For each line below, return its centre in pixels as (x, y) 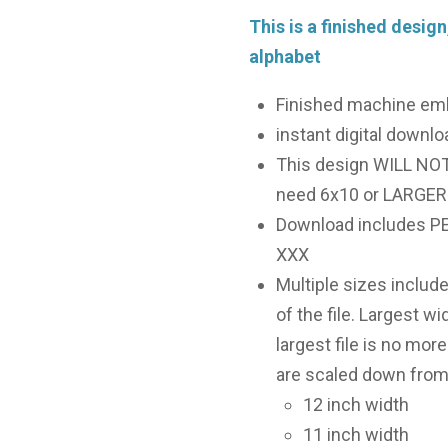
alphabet (285, 57)
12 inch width (356, 405)
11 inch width (356, 435)
